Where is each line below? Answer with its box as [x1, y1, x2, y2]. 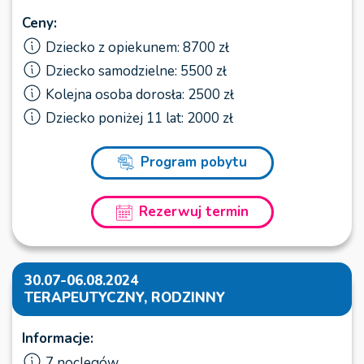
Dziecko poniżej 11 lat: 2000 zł [45, 108, 233, 128]
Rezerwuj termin [138, 202, 249, 222]
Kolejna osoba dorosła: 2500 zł [45, 84, 234, 104]
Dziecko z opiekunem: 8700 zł [45, 37, 229, 57]
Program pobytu [140, 152, 247, 171]
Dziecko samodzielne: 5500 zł [45, 61, 227, 80]
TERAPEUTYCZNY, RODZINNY [24, 288, 225, 308]
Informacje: [22, 329, 93, 349]
